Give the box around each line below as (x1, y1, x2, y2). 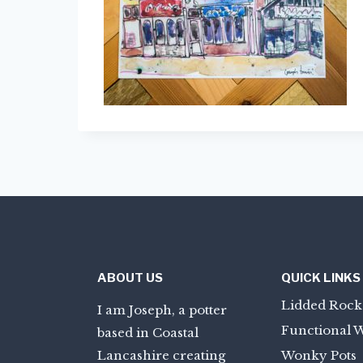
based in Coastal (97, 324, 199, 340)
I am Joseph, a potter (97, 301, 227, 318)
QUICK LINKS (280, 270, 361, 285)
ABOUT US (97, 270, 163, 285)
